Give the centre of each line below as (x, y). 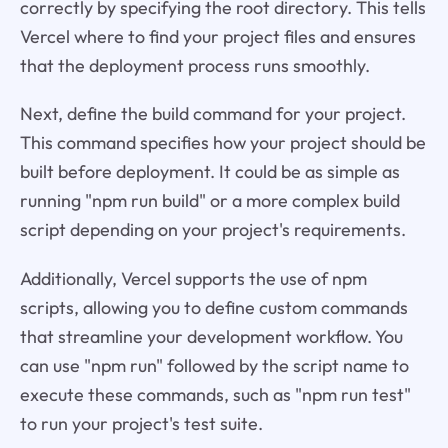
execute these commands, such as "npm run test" (215, 395)
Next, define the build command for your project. (212, 114)
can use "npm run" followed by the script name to (214, 366)
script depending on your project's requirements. (212, 230)
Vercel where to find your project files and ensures (217, 36)
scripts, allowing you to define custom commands (213, 308)
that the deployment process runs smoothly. (194, 65)
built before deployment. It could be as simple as (209, 172)
